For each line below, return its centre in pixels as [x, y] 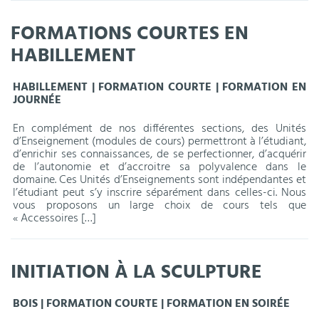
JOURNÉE [37, 100]
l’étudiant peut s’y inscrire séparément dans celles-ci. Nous [159, 193]
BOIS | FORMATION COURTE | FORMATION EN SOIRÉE [152, 304]
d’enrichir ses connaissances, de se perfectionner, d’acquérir [159, 155]
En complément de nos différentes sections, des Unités [159, 129]
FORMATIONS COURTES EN [130, 34]
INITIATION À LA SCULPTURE [136, 273]
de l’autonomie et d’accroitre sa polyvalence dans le [159, 168]
